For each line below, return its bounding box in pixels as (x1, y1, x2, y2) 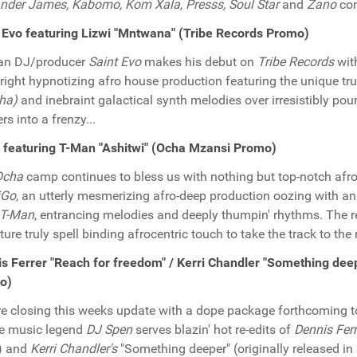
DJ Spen (86, 322, 132, 337)
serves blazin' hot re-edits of (132, 322, 294, 337)
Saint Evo (88, 54, 141, 69)
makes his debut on (141, 54, 257, 69)
